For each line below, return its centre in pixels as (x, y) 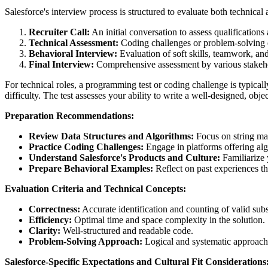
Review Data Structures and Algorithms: (111, 136)
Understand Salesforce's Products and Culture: (124, 157)
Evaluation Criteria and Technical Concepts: (95, 188)
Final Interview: (61, 64)
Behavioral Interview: (73, 53)
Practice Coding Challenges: (86, 147)
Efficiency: (50, 220)
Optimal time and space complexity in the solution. (168, 220)
